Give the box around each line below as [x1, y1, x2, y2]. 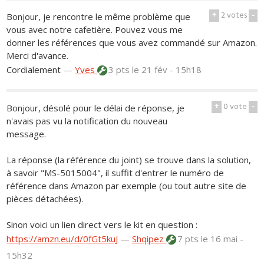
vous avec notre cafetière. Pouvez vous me [6, 23, 183, 35]
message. [6, 127, 47, 140]
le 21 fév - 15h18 [132, 63, 202, 75]
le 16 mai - [201, 232, 244, 245]
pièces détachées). [6, 192, 84, 204]
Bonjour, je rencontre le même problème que [6, 10, 191, 22]
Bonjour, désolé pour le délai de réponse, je [6, 101, 185, 114]
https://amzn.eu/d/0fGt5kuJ [6, 232, 118, 245]
